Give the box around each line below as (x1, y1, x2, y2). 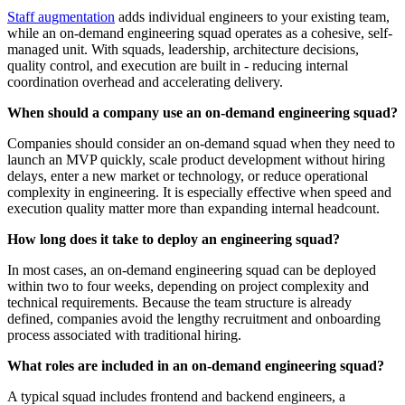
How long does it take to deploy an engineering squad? (7, 231, 340, 247)
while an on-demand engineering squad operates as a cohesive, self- (7, 24, 392, 41)
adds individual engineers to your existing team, (115, 8, 390, 24)
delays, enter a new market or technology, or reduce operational (7, 167, 368, 184)
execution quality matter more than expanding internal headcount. (7, 200, 380, 216)
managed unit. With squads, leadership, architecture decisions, (7, 41, 359, 57)
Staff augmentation (7, 8, 115, 24)
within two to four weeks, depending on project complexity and (7, 278, 369, 294)
